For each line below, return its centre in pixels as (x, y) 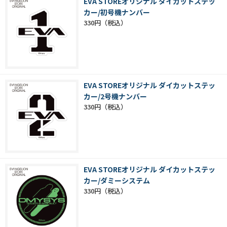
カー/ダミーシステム (117, 181)
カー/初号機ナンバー (117, 12)
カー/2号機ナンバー (115, 97)
